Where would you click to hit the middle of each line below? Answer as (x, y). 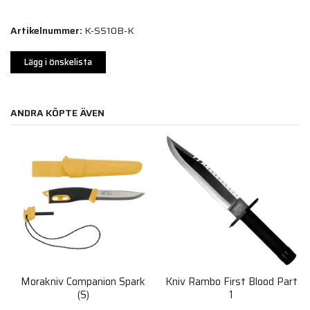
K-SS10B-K (109, 31)
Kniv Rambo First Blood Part (231, 282)
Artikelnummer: (46, 31)
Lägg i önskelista (58, 62)
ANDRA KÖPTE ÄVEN (58, 113)
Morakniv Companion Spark (83, 282)
